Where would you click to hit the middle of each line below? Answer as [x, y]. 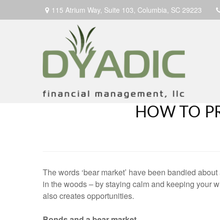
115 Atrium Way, [78, 10]
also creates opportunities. [88, 196]
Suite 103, [120, 10]
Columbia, [153, 10]
